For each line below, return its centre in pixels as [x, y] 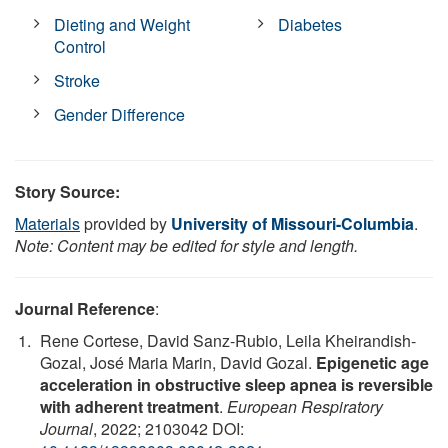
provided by [125, 223]
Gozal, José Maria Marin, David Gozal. [178, 362]
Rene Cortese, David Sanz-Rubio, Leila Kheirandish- [228, 340]
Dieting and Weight [122, 24]
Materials [47, 223]
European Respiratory [305, 406]
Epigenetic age [372, 362]
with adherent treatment [129, 406]
